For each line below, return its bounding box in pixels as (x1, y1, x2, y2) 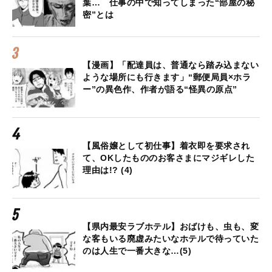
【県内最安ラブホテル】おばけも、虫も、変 (83, 222, 259, 232)
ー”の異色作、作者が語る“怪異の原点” (83, 84, 237, 95)
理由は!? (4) (83, 165, 133, 175)
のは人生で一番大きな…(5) (83, 246, 191, 256)
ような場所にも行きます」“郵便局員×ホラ (83, 72, 251, 83)
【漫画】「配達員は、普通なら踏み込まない (83, 60, 259, 70)
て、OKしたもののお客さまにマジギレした (83, 153, 254, 163)
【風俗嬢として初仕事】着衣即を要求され (83, 141, 250, 151)
